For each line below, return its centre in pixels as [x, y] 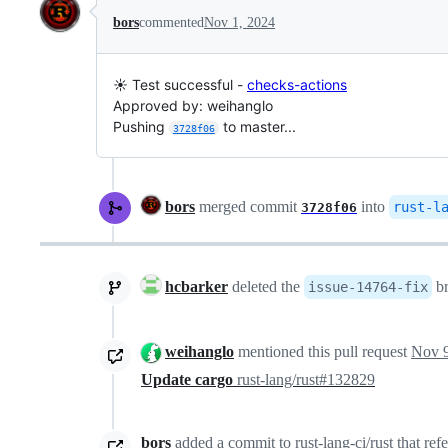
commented [171, 22]
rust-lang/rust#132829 [306, 379]
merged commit [248, 206]
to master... [257, 126]
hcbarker [196, 286]
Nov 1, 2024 [239, 22]
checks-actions [297, 84]
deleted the [266, 286]
